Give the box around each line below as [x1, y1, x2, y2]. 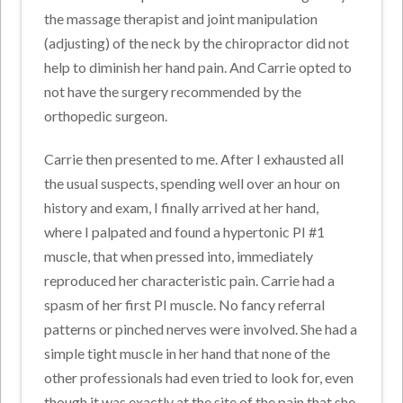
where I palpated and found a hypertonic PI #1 [44, 222, 326, 240]
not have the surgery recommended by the [44, 82, 302, 100]
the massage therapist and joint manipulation [44, 9, 318, 27]
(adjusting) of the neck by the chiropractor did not [44, 33, 350, 51]
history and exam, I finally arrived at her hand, [44, 198, 319, 216]
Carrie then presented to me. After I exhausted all [44, 149, 345, 167]
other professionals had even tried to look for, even [44, 368, 354, 386]
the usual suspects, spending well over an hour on [44, 174, 341, 192]
